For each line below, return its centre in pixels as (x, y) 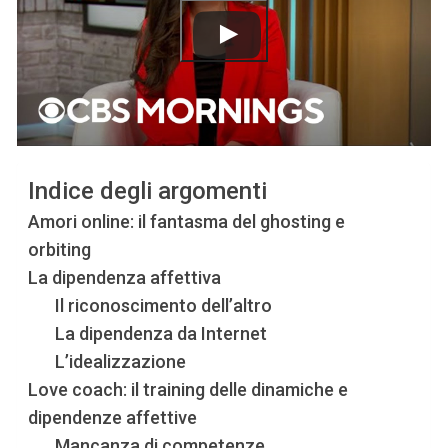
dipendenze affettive (113, 418)
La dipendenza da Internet (161, 334)
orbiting (60, 250)
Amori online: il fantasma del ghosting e (187, 222)
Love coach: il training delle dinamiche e (188, 390)
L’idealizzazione (121, 362)
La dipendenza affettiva (125, 278)
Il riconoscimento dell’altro (164, 306)
